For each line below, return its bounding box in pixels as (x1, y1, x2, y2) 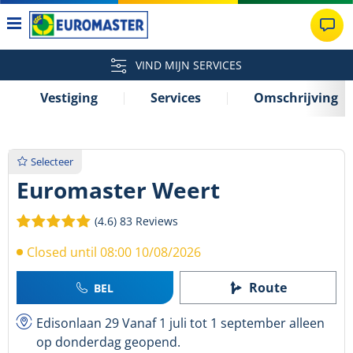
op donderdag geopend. (36, 333, 180, 351)
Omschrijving (254, 89, 338, 106)
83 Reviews (120, 214, 178, 229)
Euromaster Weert (17, 175, 220, 206)
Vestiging (40, 89, 98, 106)
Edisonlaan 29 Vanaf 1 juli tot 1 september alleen (36, 314, 325, 333)
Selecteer (31, 154, 73, 169)
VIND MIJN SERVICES (132, 58, 242, 72)
